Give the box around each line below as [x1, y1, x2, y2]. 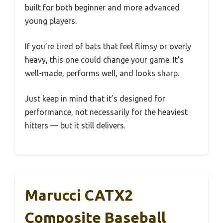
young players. [25, 16, 77, 26]
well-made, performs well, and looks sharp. [25, 69, 179, 78]
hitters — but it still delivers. [25, 121, 125, 130]
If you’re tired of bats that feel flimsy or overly [25, 42, 191, 51]
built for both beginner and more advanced [25, 3, 180, 12]
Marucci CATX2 [25, 187, 133, 204]
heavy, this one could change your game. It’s [25, 55, 184, 65]
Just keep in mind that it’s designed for [25, 94, 165, 104]
